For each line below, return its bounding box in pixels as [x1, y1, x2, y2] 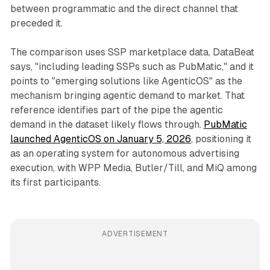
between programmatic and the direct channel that [10, 3, 238, 15]
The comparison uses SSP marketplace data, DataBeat [10, 46, 254, 58]
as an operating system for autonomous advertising [10, 148, 239, 160]
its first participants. [10, 177, 101, 189]
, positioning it [190, 133, 251, 145]
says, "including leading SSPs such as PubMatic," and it [10, 61, 254, 73]
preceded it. [10, 17, 63, 30]
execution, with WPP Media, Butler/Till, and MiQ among [10, 162, 257, 174]
